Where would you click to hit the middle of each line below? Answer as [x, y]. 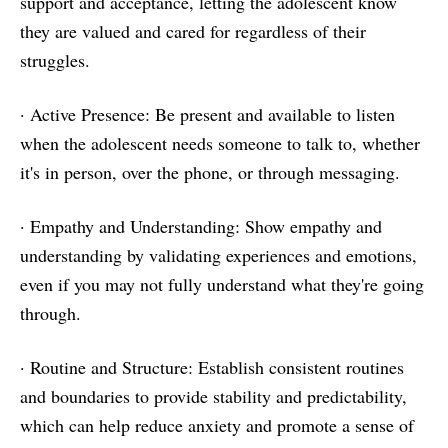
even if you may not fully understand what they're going [222, 284]
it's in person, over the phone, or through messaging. [210, 172]
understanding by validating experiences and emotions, [218, 255]
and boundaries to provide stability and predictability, [213, 396]
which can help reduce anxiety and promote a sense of [217, 425]
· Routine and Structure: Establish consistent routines [212, 367]
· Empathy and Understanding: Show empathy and [201, 226]
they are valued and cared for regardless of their [193, 31]
